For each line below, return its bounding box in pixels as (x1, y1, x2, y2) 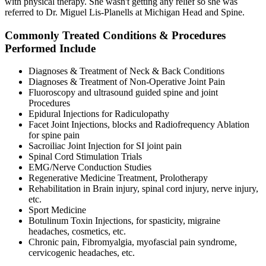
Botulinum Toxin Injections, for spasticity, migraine (28, 216, 220, 226)
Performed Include (5, 42, 96, 55)
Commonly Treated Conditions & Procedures (5, 28, 226, 42)
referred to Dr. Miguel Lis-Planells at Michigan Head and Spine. (5, 7, 245, 17)
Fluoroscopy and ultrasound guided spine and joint (28, 87, 218, 98)
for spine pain (28, 130, 80, 141)
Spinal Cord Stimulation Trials (28, 151, 142, 162)
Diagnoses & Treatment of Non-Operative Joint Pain (28, 77, 225, 87)
